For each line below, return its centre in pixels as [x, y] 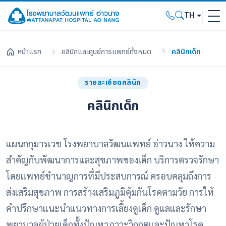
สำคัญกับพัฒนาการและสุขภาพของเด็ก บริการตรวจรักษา [112, 159]
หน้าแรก [29, 52]
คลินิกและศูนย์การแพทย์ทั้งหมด [106, 52]
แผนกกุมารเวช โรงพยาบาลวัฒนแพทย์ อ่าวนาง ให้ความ [110, 143]
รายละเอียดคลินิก [113, 83]
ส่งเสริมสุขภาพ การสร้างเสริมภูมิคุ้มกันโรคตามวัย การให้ [110, 192]
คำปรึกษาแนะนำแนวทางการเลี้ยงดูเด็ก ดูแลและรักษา [106, 208]
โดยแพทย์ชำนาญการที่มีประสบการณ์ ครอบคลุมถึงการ [109, 176]
